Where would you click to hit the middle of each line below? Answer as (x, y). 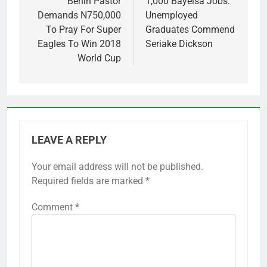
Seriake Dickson (179, 44)
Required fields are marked (89, 181)
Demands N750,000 (79, 15)
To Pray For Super (83, 30)
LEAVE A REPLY (69, 140)
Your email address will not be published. (117, 167)
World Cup (99, 58)
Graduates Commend (190, 30)
